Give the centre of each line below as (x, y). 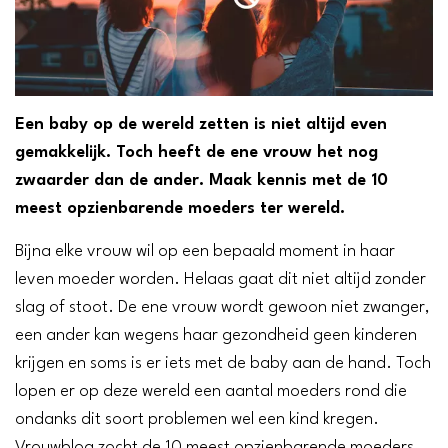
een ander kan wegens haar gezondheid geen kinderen (216, 336)
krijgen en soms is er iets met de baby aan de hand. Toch (223, 364)
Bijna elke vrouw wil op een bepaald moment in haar (205, 252)
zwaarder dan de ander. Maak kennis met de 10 (201, 181)
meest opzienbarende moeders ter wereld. (180, 209)
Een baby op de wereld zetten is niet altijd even (201, 125)
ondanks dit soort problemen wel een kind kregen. (197, 420)
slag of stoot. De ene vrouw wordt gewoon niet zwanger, (222, 308)
